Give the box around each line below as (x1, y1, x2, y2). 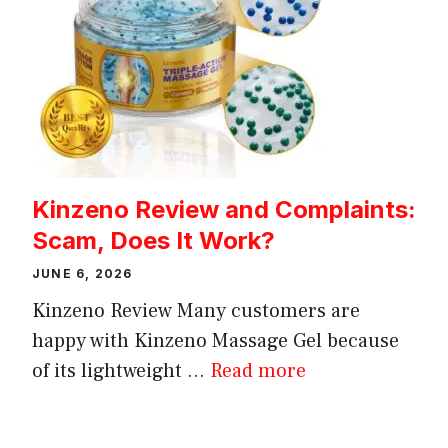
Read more (210, 357, 306, 384)
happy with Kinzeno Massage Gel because (32, 327, 399, 354)
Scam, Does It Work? (32, 225, 275, 255)
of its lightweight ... (32, 357, 210, 384)
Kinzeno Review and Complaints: (32, 194, 416, 224)
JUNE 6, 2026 (32, 265, 133, 281)
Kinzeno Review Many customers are (32, 297, 360, 324)
